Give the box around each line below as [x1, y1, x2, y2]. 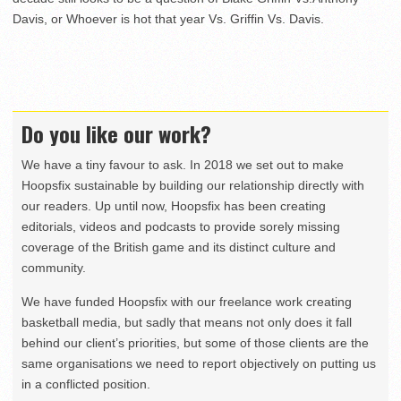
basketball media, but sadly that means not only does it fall [21, 315, 352, 330]
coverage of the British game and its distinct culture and [21, 240, 336, 255]
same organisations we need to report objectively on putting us [21, 356, 376, 371]
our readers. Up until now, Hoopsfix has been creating [21, 199, 326, 214]
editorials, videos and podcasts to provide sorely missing [21, 219, 340, 235]
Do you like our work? [21, 117, 211, 150]
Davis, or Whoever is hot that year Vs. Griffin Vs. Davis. [13, 12, 324, 27]
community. [21, 260, 86, 276]
